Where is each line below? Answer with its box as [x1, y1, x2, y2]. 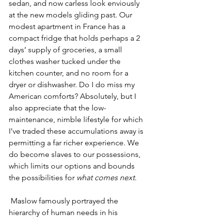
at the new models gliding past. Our [9, 10, 134, 19]
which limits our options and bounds [9, 161, 137, 170]
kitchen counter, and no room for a [9, 68, 130, 77]
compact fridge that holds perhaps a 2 [9, 33, 142, 43]
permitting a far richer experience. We [9, 138, 141, 147]
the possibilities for [9, 173, 77, 182]
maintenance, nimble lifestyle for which [9, 115, 145, 124]
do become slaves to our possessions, [9, 150, 142, 159]
